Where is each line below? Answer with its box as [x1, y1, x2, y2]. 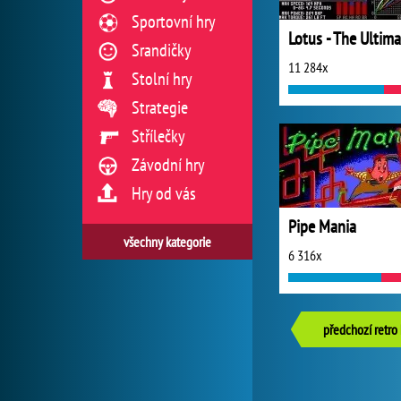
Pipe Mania [288, 215, 356, 238]
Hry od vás [132, 182, 196, 205]
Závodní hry [132, 153, 205, 176]
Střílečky [132, 124, 185, 148]
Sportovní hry [132, 10, 216, 33]
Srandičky [132, 38, 192, 62]
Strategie [132, 96, 188, 119]
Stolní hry [132, 67, 192, 90]
